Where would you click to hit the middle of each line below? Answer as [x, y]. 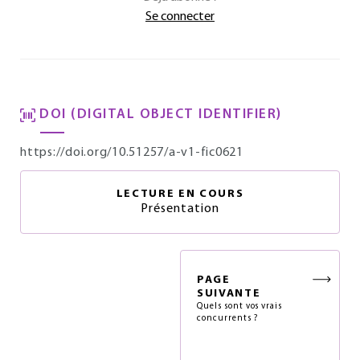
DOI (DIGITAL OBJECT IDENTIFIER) [161, 115]
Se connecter [180, 17]
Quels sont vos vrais [240, 307]
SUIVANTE [229, 294]
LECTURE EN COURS [180, 194]
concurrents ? [227, 319]
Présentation [180, 209]
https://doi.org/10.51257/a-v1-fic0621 [132, 153]
